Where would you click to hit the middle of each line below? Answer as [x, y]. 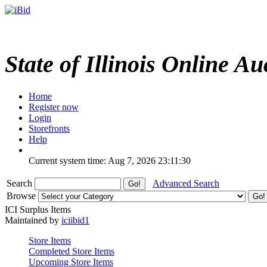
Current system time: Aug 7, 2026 [92, 160]
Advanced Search [186, 183]
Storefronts [49, 128]
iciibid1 [75, 220]
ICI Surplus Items [38, 209]
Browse [22, 195]
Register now [54, 107]
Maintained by [33, 220]
